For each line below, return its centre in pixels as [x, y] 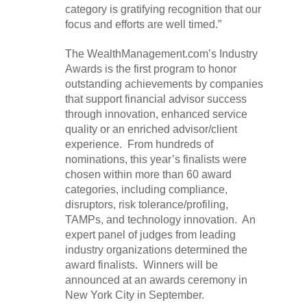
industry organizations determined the [156, 250]
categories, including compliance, [146, 189]
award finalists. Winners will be [142, 265]
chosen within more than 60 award [148, 174]
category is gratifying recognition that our [163, 9]
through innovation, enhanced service [156, 114]
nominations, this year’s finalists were [156, 159]
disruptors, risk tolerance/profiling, [147, 205]
